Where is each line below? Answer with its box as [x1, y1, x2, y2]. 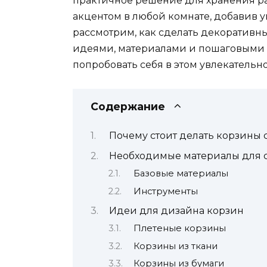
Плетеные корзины [133, 223, 226, 234]
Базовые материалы [133, 168, 228, 179]
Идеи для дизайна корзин [108, 204, 244, 216]
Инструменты [133, 185, 198, 197]
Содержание [91, 100, 165, 113]
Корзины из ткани [133, 240, 218, 252]
